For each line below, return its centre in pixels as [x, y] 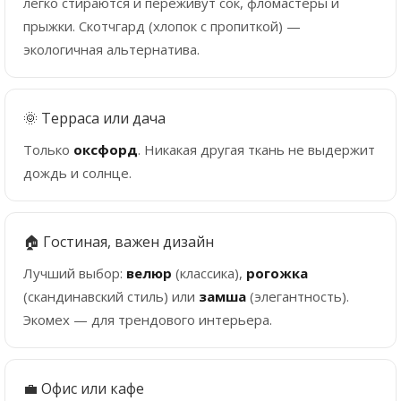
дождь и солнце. [77, 172]
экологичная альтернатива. [111, 49]
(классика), [209, 273]
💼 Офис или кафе [84, 388]
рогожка [277, 273]
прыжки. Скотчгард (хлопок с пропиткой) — [162, 26]
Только [48, 149]
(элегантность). [298, 296]
